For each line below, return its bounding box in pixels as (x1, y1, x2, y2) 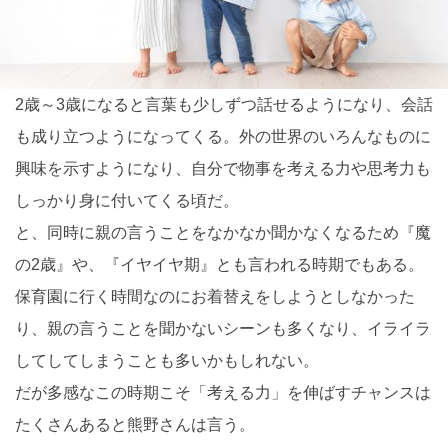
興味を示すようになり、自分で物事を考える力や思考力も (15, 159, 431, 177)
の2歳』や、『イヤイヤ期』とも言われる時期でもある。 (15, 255, 424, 273)
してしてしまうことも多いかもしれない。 (15, 351, 319, 369)
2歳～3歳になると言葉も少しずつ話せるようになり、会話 (15, 95, 433, 113)
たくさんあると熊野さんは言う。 (15, 415, 255, 433)
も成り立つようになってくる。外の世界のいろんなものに (15, 127, 431, 145)
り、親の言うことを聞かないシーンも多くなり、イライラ (15, 319, 431, 337)
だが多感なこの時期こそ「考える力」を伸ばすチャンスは (15, 383, 431, 401)
